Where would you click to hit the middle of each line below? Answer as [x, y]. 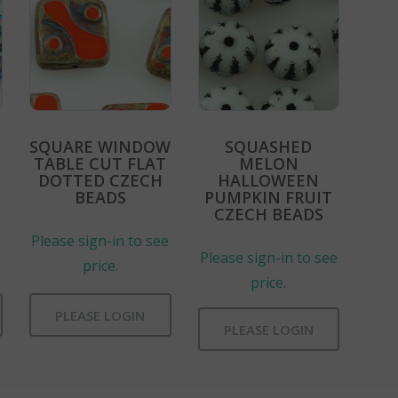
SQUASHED [269, 146]
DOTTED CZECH [100, 180]
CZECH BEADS [268, 214]
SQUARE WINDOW [100, 146]
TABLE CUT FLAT [100, 163]
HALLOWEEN [269, 180]
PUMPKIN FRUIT [269, 197]
